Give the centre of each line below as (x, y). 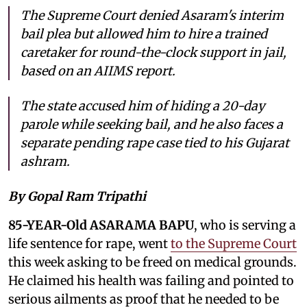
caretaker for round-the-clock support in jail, (153, 52)
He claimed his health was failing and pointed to (151, 280)
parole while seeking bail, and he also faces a (152, 124)
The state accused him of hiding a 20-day (143, 106)
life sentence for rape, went (89, 243)
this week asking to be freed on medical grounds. (152, 262)
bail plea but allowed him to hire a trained (144, 34)
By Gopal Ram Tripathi (77, 196)
